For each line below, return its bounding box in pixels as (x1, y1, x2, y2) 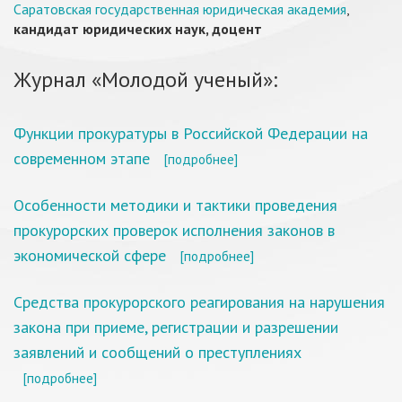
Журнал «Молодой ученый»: (13, 66, 277, 93)
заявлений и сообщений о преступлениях (13, 342, 301, 363)
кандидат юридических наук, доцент (13, 20, 262, 38)
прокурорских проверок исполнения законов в (13, 220, 335, 240)
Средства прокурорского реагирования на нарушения (13, 292, 385, 312)
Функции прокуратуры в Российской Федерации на (13, 123, 368, 144)
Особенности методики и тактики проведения (13, 195, 337, 215)
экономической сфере (13, 245, 166, 266)
